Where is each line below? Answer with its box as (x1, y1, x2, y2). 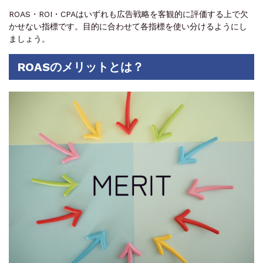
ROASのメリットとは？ (18, 59, 144, 74)
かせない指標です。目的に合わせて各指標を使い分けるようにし (9, 21, 247, 31)
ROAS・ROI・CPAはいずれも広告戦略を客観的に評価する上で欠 (9, 9, 248, 19)
